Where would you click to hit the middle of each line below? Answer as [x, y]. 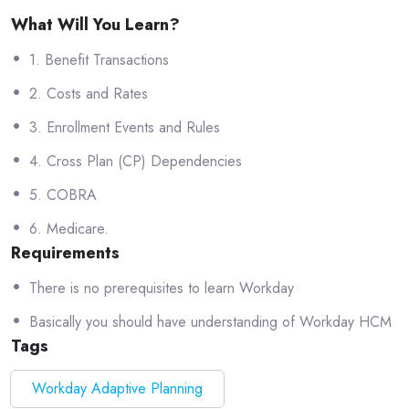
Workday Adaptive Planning [117, 389]
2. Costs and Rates [89, 94]
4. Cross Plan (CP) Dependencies [136, 162]
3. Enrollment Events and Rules [125, 128]
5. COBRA [63, 195]
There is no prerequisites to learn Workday [162, 288]
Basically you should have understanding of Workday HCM [210, 322]
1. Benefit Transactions [99, 60]
